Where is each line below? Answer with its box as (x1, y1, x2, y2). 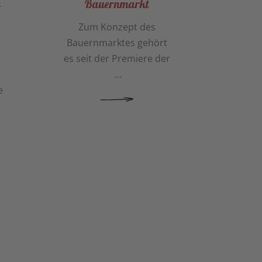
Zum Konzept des (78, 20, 156, 34)
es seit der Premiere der (63, 52, 170, 65)
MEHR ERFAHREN (22, 95, 85, 104)
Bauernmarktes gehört (66, 36, 167, 50)
